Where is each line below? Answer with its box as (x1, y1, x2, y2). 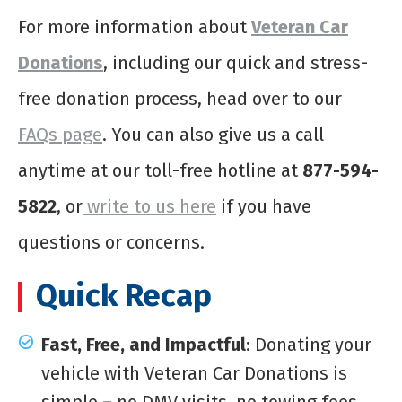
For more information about (18, 15, 251, 38)
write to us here (83, 195, 216, 217)
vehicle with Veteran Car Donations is (41, 362, 347, 384)
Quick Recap (36, 275, 212, 314)
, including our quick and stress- (103, 51, 368, 74)
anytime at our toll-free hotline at (18, 159, 302, 181)
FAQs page (18, 123, 102, 145)
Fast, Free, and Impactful (41, 333, 246, 355)
